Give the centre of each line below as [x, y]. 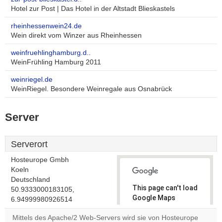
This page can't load [165, 188]
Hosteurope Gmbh [40, 160]
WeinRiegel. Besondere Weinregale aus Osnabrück [91, 89]
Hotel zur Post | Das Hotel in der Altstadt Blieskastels [93, 9]
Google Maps [154, 198]
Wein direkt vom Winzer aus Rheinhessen [76, 35]
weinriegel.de [32, 80]
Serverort [29, 144]
